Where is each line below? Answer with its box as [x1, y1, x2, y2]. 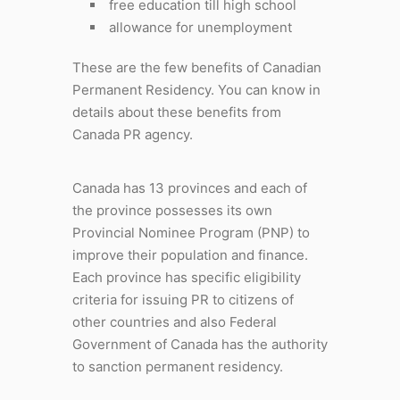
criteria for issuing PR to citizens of [71, 290, 294, 308]
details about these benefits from [71, 103, 281, 121]
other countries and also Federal [71, 312, 277, 330]
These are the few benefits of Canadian [71, 58, 321, 76]
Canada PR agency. [71, 125, 193, 143]
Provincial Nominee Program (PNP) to [71, 223, 310, 241]
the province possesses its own [71, 201, 272, 219]
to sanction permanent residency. [71, 357, 283, 375]
